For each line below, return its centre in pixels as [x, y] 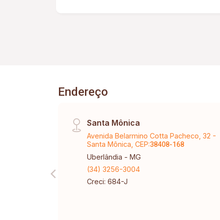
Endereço [83, 92]
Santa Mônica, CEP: [119, 144]
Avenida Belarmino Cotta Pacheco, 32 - [152, 136]
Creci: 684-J [108, 181]
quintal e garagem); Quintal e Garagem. [174, 6]
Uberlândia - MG [114, 157]
